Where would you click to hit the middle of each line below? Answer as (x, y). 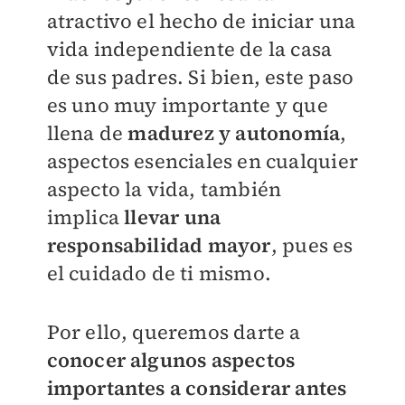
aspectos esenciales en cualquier (202, 161)
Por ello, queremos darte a (174, 332)
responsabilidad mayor (159, 245)
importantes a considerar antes (197, 388)
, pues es (312, 245)
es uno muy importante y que (187, 105)
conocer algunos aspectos (171, 360)
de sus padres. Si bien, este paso (200, 77)
